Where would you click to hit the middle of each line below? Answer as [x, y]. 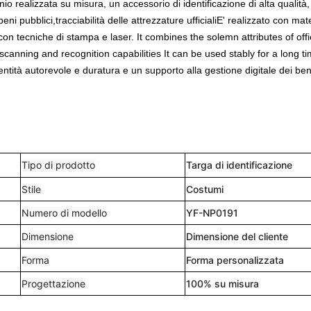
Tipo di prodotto [58, 165]
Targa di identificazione [239, 165]
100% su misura [222, 284]
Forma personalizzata [235, 260]
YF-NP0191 [212, 213]
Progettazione [53, 284]
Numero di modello [64, 213]
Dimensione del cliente [237, 236]
